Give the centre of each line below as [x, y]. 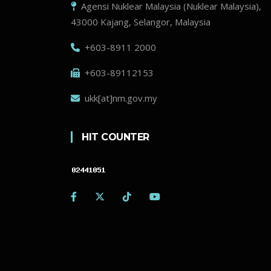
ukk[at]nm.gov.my [119, 98]
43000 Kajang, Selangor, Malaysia [141, 21]
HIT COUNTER [116, 137]
